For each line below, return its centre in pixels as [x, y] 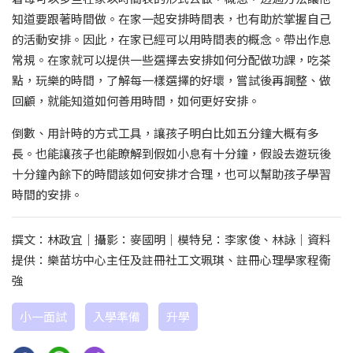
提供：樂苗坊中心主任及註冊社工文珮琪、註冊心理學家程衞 [171, 260]
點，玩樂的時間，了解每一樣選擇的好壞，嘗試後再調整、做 [171, 80]
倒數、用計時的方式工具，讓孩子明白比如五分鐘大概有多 [165, 133]
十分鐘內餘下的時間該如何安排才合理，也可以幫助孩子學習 [171, 174]
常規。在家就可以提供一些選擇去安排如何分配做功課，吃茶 [171, 60]
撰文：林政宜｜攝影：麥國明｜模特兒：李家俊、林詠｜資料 [171, 240]
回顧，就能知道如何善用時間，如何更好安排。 [136, 101]
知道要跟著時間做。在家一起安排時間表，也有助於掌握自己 [171, 19]
